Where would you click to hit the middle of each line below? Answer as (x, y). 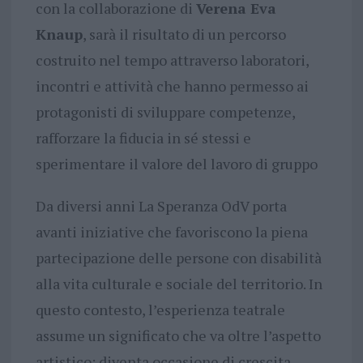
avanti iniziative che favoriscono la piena (171, 232)
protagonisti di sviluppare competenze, (165, 112)
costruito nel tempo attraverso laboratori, (172, 60)
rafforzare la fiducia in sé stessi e (143, 138)
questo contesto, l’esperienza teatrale (160, 310)
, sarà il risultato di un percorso (184, 34)
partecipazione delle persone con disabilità (178, 258)
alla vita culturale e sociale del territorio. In (179, 284)
